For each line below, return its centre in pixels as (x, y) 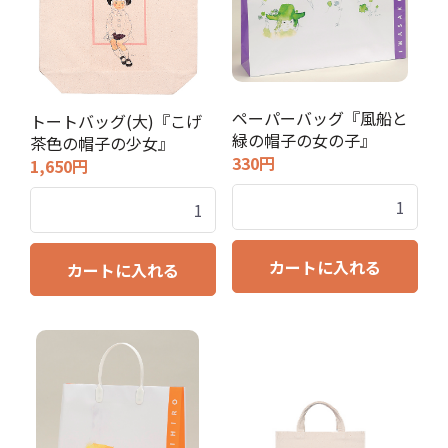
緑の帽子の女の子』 (303, 140)
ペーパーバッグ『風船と (319, 118)
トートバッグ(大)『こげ (115, 120)
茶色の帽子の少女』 (101, 142)
